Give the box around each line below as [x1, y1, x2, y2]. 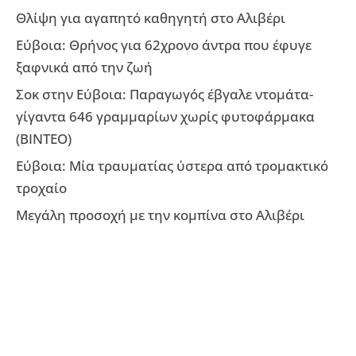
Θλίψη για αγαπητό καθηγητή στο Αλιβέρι [16, 8, 285, 27]
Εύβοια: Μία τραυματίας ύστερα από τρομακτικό [16, 156, 328, 175]
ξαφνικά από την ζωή [16, 57, 153, 76]
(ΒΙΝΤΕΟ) [16, 129, 72, 148]
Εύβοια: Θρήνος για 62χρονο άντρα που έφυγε [16, 35, 311, 54]
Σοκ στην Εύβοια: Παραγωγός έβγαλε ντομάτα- [16, 84, 313, 103]
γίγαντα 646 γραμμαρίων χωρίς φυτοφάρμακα [16, 106, 315, 126]
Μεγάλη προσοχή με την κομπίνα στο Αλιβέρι [16, 205, 304, 224]
